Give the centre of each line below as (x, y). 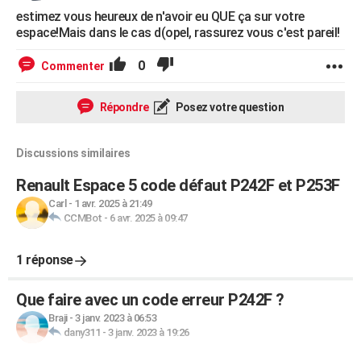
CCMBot (83, 218)
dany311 (81, 332)
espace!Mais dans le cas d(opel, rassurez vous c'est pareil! (178, 33)
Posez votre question (228, 107)
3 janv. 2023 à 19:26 (148, 332)
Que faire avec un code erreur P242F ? (150, 300)
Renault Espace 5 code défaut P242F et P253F (178, 185)
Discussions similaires (73, 153)
